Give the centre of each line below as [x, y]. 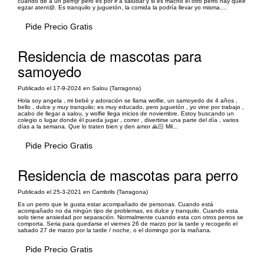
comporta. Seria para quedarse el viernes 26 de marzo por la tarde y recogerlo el [128, 224]
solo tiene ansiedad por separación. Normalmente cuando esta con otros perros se [131, 217]
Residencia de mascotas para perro [128, 175]
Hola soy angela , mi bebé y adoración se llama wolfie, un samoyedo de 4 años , [128, 100]
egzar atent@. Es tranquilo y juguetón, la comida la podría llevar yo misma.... [122, 7]
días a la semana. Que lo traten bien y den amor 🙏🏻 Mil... [98, 126]
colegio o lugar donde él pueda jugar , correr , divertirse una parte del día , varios [128, 120]
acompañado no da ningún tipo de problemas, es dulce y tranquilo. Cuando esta [128, 211]
